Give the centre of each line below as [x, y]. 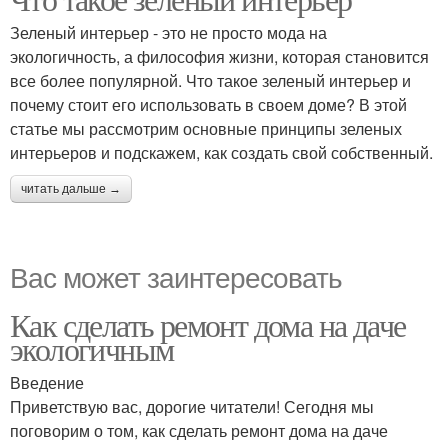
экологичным [92, 348]
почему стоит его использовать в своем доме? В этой [208, 104]
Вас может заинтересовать [176, 276]
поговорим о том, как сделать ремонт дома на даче [199, 430]
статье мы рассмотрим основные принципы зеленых [206, 128]
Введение [47, 382]
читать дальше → [71, 189]
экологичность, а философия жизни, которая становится [219, 56]
